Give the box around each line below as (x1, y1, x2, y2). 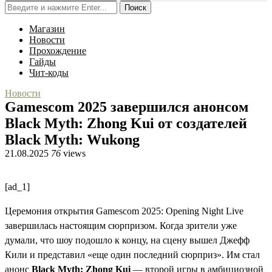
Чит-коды (29, 67, 69, 78)
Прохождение (29, 46, 86, 56)
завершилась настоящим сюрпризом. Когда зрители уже (5, 220, 237, 231)
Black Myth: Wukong (5, 132, 140, 148)
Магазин (29, 24, 65, 34)
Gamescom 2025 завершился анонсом (5, 99, 248, 115)
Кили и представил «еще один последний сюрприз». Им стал (5, 250, 260, 260)
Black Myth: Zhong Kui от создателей (5, 115, 247, 131)
